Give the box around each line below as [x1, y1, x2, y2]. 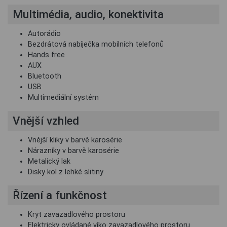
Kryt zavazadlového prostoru [28, 210, 125, 219]
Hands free [28, 51, 65, 60]
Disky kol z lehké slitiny [28, 168, 103, 177]
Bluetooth [28, 72, 61, 81]
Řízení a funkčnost [13, 188, 107, 202]
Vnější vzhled [13, 114, 79, 128]
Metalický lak [28, 157, 70, 166]
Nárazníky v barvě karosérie [28, 146, 119, 156]
